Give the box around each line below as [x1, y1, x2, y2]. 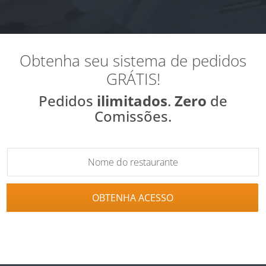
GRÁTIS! [106, 68, 160, 90]
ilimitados [97, 90, 167, 110]
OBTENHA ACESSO [91, 191, 173, 204]
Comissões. [94, 106, 172, 126]
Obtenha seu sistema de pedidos [20, 49, 246, 71]
